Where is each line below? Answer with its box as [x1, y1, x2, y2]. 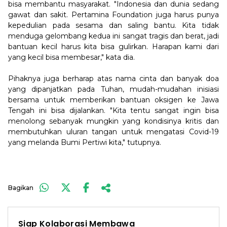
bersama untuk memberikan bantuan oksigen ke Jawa [8, 95, 219, 104]
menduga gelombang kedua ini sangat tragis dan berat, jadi [8, 31, 219, 41]
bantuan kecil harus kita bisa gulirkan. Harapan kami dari [8, 42, 219, 51]
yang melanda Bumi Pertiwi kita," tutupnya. [8, 138, 163, 147]
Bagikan [8, 183, 33, 192]
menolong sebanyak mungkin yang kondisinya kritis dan [8, 117, 219, 126]
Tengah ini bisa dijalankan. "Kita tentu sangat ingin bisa [8, 106, 219, 115]
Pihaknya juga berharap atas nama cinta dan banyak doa [8, 74, 219, 83]
